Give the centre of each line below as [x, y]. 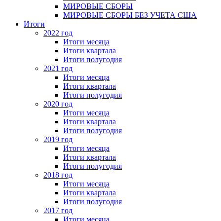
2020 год [58, 104]
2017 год [58, 211]
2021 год [58, 69]
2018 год [58, 175]
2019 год [58, 140]
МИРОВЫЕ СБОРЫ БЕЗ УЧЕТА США [130, 15]
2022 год [58, 33]
